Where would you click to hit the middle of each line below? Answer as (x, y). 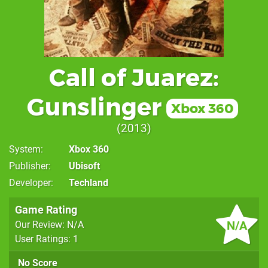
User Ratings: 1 (47, 239)
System (25, 149)
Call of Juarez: (134, 77)
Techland (89, 182)
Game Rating (46, 209)
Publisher (29, 166)
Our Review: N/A (49, 224)
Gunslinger (94, 106)
